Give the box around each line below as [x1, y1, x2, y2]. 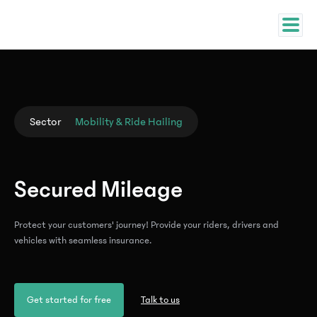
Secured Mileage [14, 176, 183, 203]
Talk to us [141, 294, 180, 306]
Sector [30, 115, 61, 128]
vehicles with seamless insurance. [14, 235, 151, 246]
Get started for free [27, 294, 111, 306]
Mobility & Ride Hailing [75, 115, 183, 128]
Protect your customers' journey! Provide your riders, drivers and [14, 219, 279, 231]
